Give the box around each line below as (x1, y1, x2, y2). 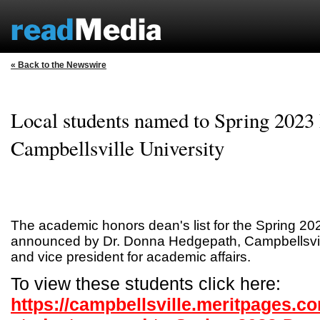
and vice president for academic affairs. (11, 249, 251, 264)
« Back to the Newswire (11, 60, 106, 70)
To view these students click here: (11, 274, 281, 294)
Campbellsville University (11, 134, 224, 161)
